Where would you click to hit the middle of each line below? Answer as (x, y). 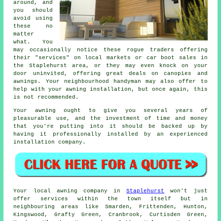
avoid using (33, 18)
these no (33, 26)
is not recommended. (46, 97)
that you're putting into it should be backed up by (110, 126)
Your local (35, 191)
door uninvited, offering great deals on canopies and (110, 73)
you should (33, 10)
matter (24, 34)
